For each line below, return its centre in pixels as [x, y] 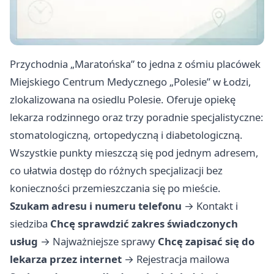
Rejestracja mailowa [183, 259]
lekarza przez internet [66, 259]
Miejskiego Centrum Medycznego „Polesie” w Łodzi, [131, 82]
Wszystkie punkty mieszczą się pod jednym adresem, [134, 153]
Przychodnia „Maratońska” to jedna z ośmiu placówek [135, 64]
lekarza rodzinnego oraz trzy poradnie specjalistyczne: [137, 117]
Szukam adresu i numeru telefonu [96, 206]
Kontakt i [217, 206]
